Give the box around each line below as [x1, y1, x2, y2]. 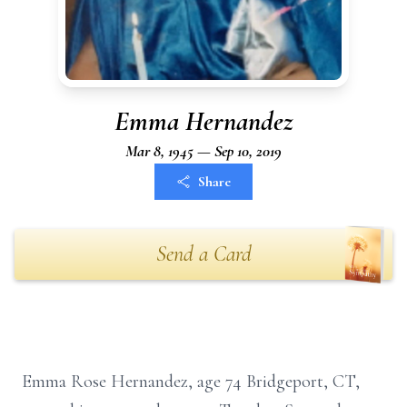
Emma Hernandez [114, 104, 293, 138]
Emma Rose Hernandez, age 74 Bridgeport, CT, [22, 371, 360, 392]
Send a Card [155, 241, 252, 267]
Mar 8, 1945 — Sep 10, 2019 [125, 141, 282, 161]
